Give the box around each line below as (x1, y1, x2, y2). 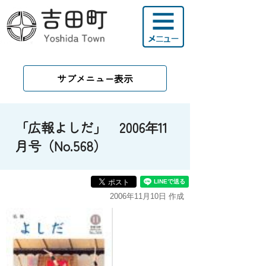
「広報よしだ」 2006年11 (15, 118, 167, 137)
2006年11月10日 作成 (110, 192, 184, 201)
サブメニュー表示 (57, 71, 133, 85)
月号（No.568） (15, 136, 106, 155)
